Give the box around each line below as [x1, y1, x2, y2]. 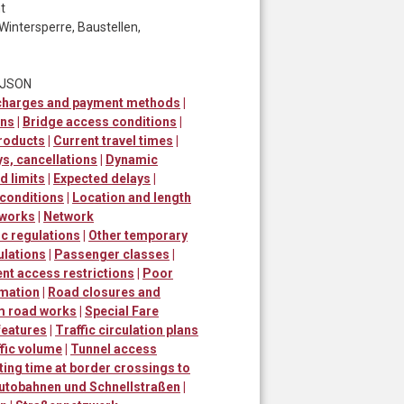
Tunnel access [70, 341, 157, 356]
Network [43, 208, 94, 224]
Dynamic [106, 151, 158, 167]
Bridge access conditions [23, 114, 177, 129]
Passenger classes [54, 246, 170, 262]
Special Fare [85, 303, 159, 318]
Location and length [72, 189, 191, 205]
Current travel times [53, 133, 173, 148]
